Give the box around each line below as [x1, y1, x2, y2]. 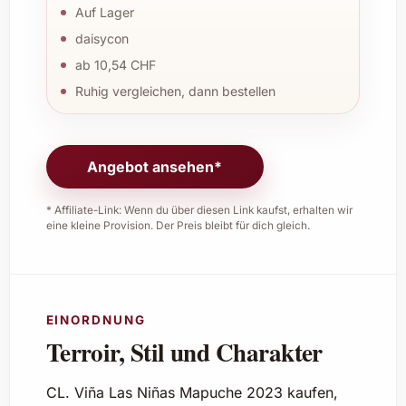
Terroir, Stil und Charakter [45, 333, 323, 370]
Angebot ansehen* [87, 158, 223, 177]
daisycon [74, 30, 129, 46]
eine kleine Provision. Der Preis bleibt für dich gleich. [45, 218, 310, 232]
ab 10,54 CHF [74, 56, 156, 72]
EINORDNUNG [45, 312, 146, 327]
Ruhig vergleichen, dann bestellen [74, 82, 275, 99]
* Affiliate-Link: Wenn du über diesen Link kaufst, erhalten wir [45, 203, 353, 217]
